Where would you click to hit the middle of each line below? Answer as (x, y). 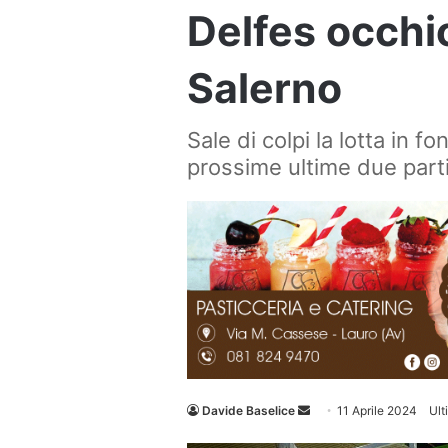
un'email (332, 434)
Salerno (264, 88)
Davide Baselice (248, 411)
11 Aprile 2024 (377, 411)
